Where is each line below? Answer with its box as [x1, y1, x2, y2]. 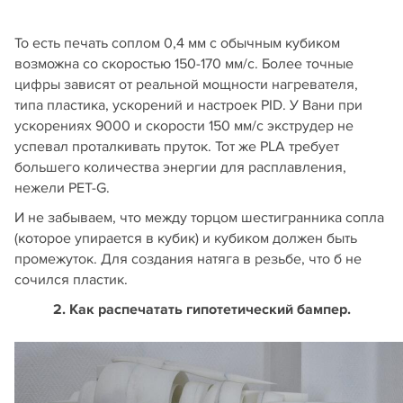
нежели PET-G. [14, 178, 110, 197]
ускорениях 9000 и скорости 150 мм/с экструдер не [14, 116, 354, 135]
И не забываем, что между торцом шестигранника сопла [14, 208, 384, 227]
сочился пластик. [14, 270, 128, 289]
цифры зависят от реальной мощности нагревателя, [14, 75, 358, 94]
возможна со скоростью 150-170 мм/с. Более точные [14, 54, 354, 73]
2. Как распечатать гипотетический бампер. [52, 300, 351, 318]
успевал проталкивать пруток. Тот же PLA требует [14, 137, 339, 156]
